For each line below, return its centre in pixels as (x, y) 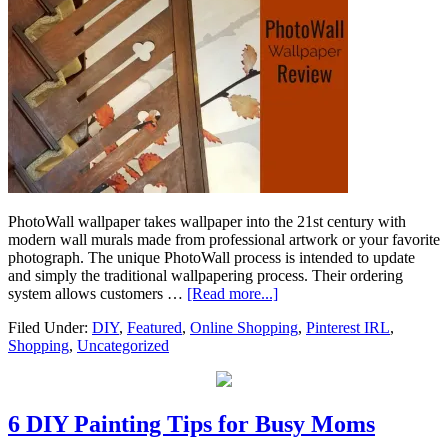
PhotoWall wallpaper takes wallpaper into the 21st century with (207, 222)
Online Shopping (244, 328)
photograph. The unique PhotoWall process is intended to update (211, 258)
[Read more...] (232, 294)
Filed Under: (50, 328)
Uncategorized (123, 346)
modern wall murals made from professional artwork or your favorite (224, 240)
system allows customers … (97, 294)
